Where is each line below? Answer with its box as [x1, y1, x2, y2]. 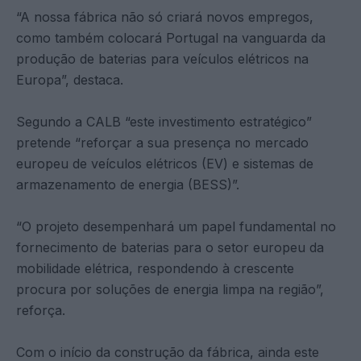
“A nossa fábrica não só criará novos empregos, [16, 8, 313, 25]
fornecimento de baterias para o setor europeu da [16, 239, 324, 255]
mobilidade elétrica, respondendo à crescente [16, 259, 294, 276]
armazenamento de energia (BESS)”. [16, 176, 239, 193]
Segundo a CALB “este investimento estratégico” [16, 113, 312, 130]
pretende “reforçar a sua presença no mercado [16, 134, 309, 151]
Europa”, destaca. [16, 71, 123, 88]
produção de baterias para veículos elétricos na [16, 50, 309, 67]
